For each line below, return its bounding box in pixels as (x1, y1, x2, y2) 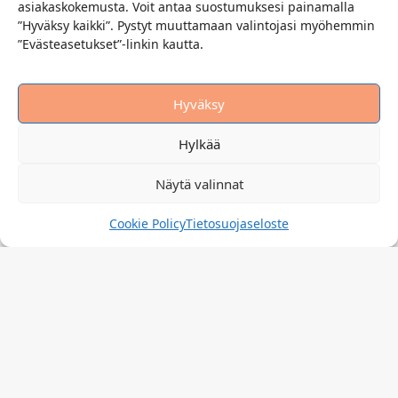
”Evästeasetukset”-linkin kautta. (18, 35, 203, 52)
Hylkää (178, 134, 220, 153)
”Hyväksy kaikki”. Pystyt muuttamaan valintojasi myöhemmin (18, 16, 375, 34)
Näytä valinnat (155, 174, 243, 193)
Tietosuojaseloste (186, 215, 289, 232)
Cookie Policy (109, 215, 186, 232)
